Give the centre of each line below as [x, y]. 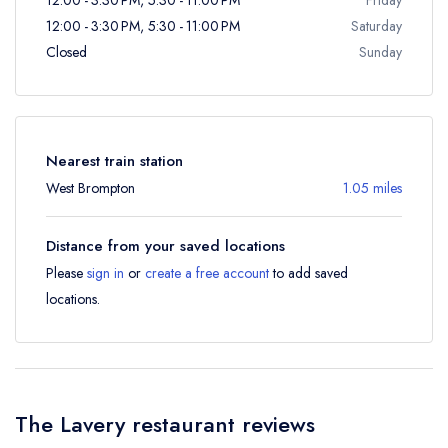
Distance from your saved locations [165, 245]
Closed [66, 51]
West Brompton [90, 187]
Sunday [380, 51]
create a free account [207, 272]
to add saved [308, 272]
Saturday [376, 25]
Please [66, 272]
